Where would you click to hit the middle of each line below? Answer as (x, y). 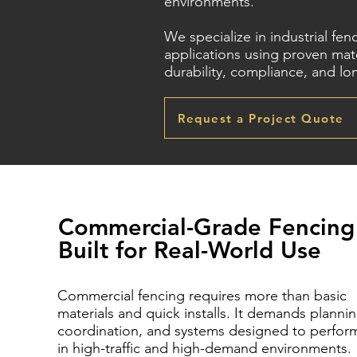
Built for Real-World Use (189, 250)
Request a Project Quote (261, 118)
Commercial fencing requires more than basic (202, 296)
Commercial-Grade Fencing (206, 227)
